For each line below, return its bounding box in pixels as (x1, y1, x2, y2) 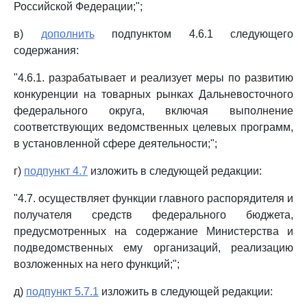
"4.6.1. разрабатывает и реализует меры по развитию (14, 72, 293, 84)
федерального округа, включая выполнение (14, 105, 293, 116)
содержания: (14, 45, 79, 56)
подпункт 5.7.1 (26, 286, 99, 297)
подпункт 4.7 (24, 165, 88, 177)
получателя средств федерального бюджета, (14, 209, 293, 221)
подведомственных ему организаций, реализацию (14, 242, 293, 254)
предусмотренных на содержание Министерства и (14, 225, 293, 237)
